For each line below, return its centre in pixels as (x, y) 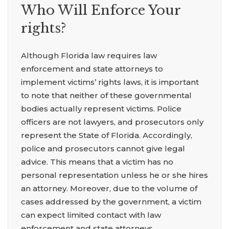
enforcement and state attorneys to (92, 69)
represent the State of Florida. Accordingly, (107, 135)
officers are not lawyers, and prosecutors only (112, 122)
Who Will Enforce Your (101, 10)
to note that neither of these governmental (106, 96)
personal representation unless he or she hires (114, 175)
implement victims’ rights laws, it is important (110, 82)
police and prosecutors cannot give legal (103, 149)
